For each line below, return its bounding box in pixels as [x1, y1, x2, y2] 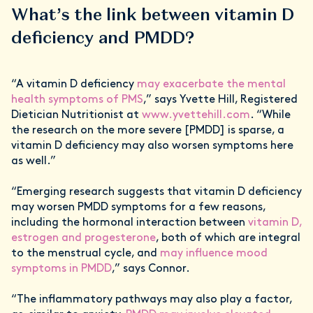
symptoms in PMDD [11, 263, 112, 275]
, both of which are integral [156, 233, 300, 245]
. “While [250, 110, 291, 122]
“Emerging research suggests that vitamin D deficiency [11, 187, 302, 198]
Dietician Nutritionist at [11, 110, 142, 122]
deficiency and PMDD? [11, 27, 194, 49]
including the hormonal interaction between [11, 217, 248, 229]
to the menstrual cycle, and [11, 248, 160, 260]
